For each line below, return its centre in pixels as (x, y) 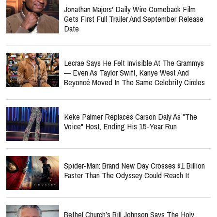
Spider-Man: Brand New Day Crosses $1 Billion (134, 165)
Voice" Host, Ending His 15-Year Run (120, 126)
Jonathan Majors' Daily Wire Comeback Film (130, 9)
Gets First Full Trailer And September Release (134, 19)
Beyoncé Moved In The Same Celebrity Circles (134, 82)
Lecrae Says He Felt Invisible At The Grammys (134, 63)
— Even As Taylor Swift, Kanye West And (126, 72)
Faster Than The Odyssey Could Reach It (127, 175)
